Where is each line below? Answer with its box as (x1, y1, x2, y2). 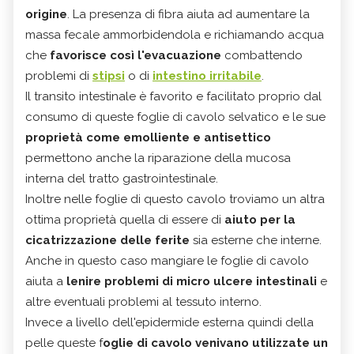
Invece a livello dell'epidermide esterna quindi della (25, 314, 314, 330)
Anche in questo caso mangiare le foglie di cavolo (25, 253, 309, 268)
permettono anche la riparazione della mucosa (25, 150, 291, 165)
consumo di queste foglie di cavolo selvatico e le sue (25, 109, 326, 124)
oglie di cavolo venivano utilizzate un (103, 335, 328, 350)
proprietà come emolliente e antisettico (25, 130, 271, 145)
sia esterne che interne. (190, 232, 322, 247)
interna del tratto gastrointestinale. (25, 171, 218, 186)
